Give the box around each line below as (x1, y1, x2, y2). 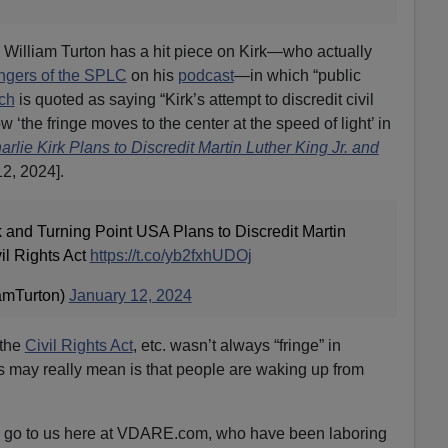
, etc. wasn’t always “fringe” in (132, 336, 341, 354)
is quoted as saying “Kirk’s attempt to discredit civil (14, 90, 374, 108)
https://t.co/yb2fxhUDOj (89, 246, 252, 264)
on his (126, 66, 178, 84)
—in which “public (233, 66, 361, 84)
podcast (177, 66, 234, 84)
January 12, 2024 (68, 286, 192, 304)
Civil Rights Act (24, 336, 133, 354)
